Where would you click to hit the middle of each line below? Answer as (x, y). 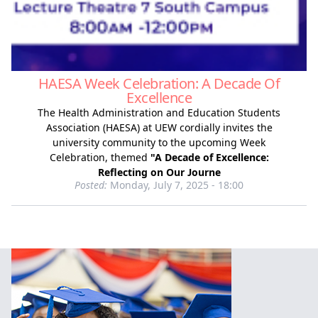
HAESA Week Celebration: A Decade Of (159, 83)
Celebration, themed (100, 157)
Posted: (91, 185)
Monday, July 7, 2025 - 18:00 (175, 185)
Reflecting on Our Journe (159, 172)
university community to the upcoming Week (159, 142)
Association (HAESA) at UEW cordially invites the (159, 127)
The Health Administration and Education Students (159, 113)
